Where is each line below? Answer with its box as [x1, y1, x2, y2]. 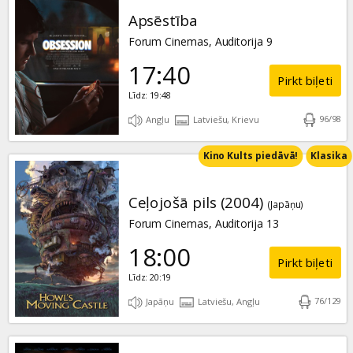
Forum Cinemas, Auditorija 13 [128, 216, 279, 232]
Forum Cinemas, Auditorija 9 [128, 34, 273, 50]
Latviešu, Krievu [190, 113, 259, 125]
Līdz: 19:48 [128, 89, 171, 102]
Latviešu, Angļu [195, 295, 260, 307]
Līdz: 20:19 [128, 271, 171, 284]
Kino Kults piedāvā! [203, 149, 298, 162]
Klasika [310, 149, 347, 162]
